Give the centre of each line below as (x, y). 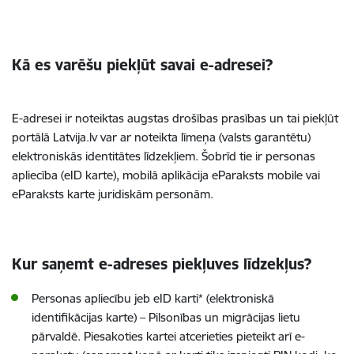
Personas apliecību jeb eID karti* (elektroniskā (153, 298)
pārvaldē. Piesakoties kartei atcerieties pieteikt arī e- (168, 336)
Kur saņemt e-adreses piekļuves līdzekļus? (162, 264)
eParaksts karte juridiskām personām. (113, 194)
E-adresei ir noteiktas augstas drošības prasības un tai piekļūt (175, 118)
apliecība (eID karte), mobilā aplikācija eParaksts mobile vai (166, 175)
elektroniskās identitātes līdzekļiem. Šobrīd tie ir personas (164, 156)
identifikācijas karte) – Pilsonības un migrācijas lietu (166, 317)
